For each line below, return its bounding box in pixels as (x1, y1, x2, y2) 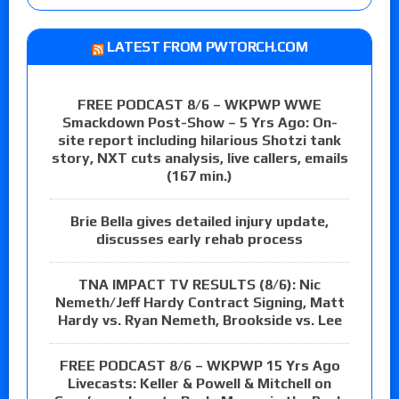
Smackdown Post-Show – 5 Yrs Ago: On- (61, 114, 338, 132)
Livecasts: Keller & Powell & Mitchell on (68, 375, 331, 393)
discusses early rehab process (96, 231, 303, 248)
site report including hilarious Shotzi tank (58, 132, 341, 150)
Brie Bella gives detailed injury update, (70, 213, 329, 231)
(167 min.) (167, 167, 232, 185)
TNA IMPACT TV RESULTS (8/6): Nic (78, 276, 321, 294)
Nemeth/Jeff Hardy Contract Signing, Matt (54, 294, 345, 312)
